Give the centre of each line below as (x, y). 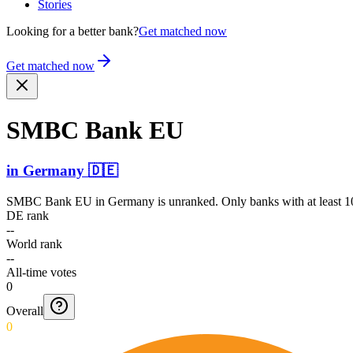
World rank (34, 243)
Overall (25, 310)
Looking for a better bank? (72, 31)
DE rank (28, 215)
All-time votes (41, 272)
